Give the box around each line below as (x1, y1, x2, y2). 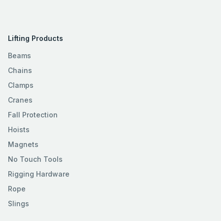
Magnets (8, 140, 38, 148)
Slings (8, 199, 29, 208)
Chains (8, 66, 32, 74)
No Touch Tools (8, 154, 63, 163)
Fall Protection (8, 110, 58, 119)
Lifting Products (8, 34, 63, 42)
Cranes (8, 95, 33, 104)
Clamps (8, 80, 34, 89)
